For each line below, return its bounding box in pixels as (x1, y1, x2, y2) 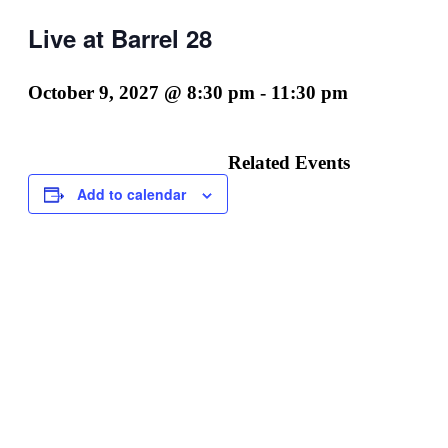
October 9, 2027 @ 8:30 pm (28, 81, 255, 103)
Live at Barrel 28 (28, 20, 212, 55)
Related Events (228, 152, 350, 174)
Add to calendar (77, 184, 186, 205)
